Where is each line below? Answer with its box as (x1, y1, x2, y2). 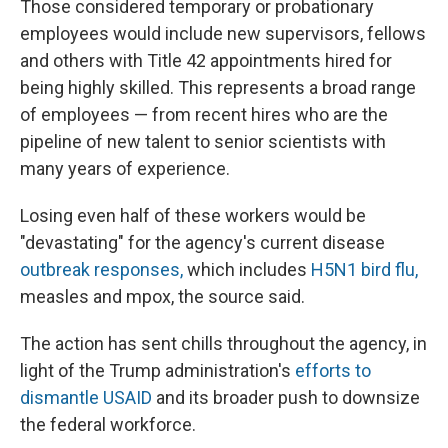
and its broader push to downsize (152, 387, 420, 409)
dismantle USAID (20, 387, 152, 409)
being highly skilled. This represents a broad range (20, 77, 416, 99)
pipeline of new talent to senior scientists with (20, 131, 386, 153)
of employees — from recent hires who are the (20, 104, 388, 126)
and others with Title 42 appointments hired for (20, 50, 392, 72)
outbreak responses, (20, 259, 183, 281)
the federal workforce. (20, 414, 196, 436)
